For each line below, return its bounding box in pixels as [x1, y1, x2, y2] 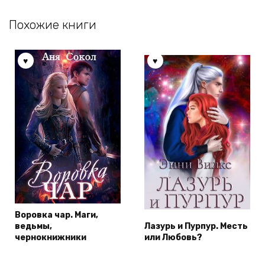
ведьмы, [15, 221, 52, 232]
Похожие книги [9, 17, 96, 32]
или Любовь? [144, 232, 202, 243]
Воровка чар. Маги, [15, 210, 98, 221]
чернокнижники [15, 232, 86, 243]
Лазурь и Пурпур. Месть [144, 221, 248, 232]
